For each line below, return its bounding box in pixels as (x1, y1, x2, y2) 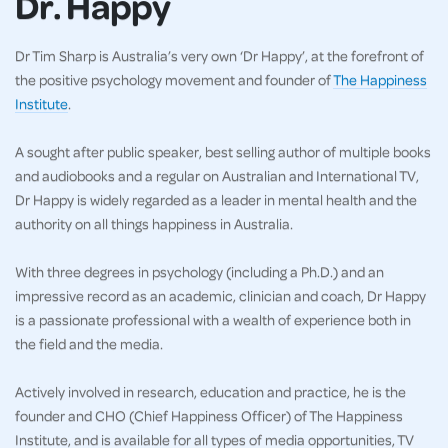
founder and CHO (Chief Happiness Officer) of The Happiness (15, 405, 403, 424)
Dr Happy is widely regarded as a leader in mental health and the (15, 189, 417, 208)
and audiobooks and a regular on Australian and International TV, (15, 165, 419, 184)
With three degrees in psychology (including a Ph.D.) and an (15, 261, 384, 280)
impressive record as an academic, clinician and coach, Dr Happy (15, 285, 426, 304)
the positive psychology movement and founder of (15, 69, 333, 88)
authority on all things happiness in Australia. (15, 213, 293, 232)
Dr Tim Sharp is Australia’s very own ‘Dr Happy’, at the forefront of (15, 45, 424, 64)
